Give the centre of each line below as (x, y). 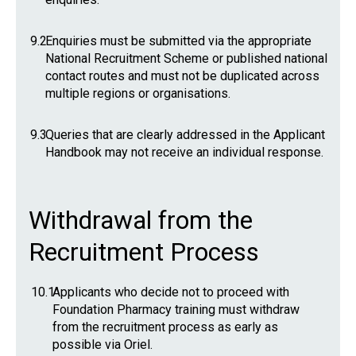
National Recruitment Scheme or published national (186, 58)
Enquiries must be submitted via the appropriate (178, 41)
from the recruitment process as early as (165, 327)
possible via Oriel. (103, 344)
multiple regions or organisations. (138, 93)
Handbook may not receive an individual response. (184, 152)
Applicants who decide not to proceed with (171, 292)
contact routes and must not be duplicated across (182, 76)
